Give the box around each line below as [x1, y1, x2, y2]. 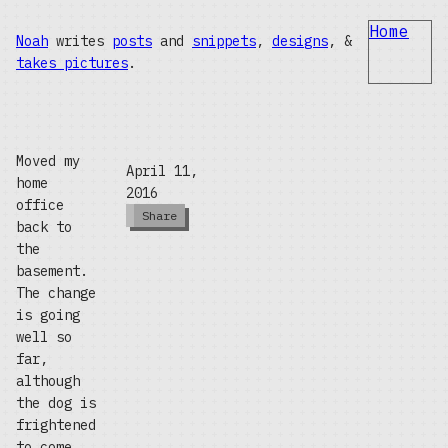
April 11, [126, 162, 198, 180]
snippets [192, 32, 256, 50]
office [16, 196, 64, 214]
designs [272, 32, 328, 50]
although [16, 372, 80, 390]
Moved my [16, 152, 80, 170]
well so [16, 328, 72, 346]
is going [16, 306, 80, 324]
